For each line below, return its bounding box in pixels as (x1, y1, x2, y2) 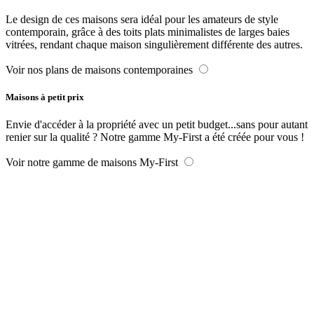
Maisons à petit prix (6, 91, 84, 102)
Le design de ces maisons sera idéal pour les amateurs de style (6, 13, 278, 25)
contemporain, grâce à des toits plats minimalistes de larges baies (6, 25, 289, 38)
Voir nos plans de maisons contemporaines (6, 63, 193, 76)
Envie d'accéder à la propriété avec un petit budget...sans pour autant (6, 118, 308, 131)
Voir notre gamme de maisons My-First (6, 156, 178, 169)
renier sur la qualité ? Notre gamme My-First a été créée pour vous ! (6, 131, 304, 144)
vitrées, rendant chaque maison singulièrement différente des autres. (6, 38, 303, 50)
